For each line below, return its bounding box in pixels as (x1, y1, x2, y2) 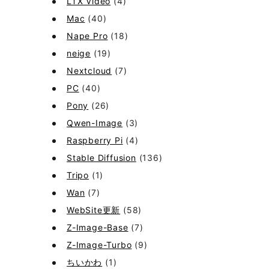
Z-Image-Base (67, 222, 128, 232)
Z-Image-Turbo (67, 240, 132, 250)
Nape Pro (67, 31, 108, 41)
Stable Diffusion (67, 153, 136, 163)
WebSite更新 (67, 205, 121, 215)
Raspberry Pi (67, 135, 123, 145)
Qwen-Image (67, 118, 123, 128)
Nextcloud (67, 65, 112, 76)
